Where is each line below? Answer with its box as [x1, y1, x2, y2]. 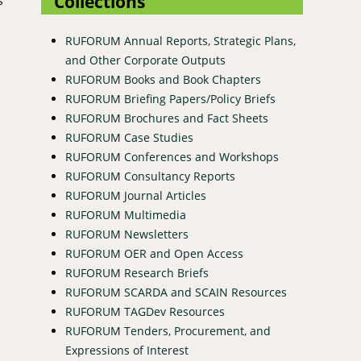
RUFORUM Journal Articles [65, 187, 206, 203]
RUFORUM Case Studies [65, 129, 193, 145]
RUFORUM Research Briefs [65, 264, 209, 280]
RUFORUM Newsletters [65, 226, 189, 242]
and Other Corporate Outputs [65, 52, 226, 68]
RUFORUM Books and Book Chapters [65, 71, 261, 87]
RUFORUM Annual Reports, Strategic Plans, [65, 32, 296, 48]
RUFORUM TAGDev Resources [65, 303, 225, 319]
